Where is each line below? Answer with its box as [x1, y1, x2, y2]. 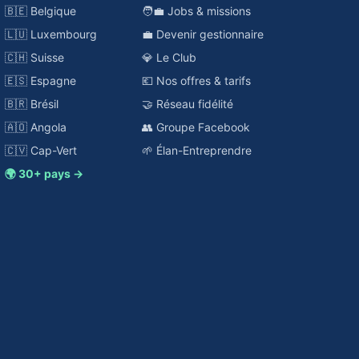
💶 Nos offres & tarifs [142, 74, 252, 87]
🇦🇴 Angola [5, 120, 67, 134]
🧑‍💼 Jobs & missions [142, 4, 252, 18]
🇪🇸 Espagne [5, 74, 77, 87]
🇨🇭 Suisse [5, 50, 65, 64]
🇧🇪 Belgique [5, 4, 77, 18]
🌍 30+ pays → [5, 167, 84, 180]
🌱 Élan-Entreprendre [142, 143, 252, 157]
